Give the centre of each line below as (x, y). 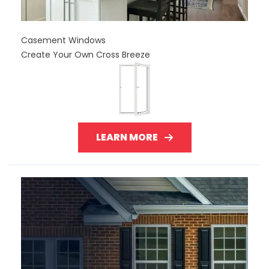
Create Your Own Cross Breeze (86, 54)
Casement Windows (63, 40)
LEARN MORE (127, 137)
